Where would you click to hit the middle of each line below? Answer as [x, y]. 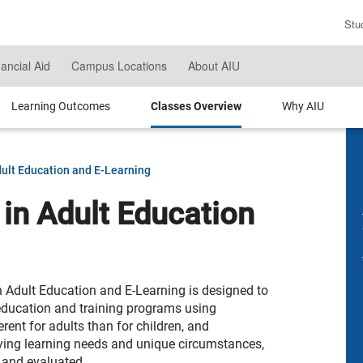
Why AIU [303, 106]
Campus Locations [119, 66]
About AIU [214, 66]
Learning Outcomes [60, 106]
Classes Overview [196, 106]
